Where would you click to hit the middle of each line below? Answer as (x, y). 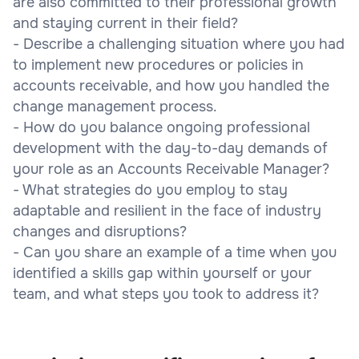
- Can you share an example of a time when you (175, 252)
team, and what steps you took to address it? (166, 294)
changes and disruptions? (100, 231)
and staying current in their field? (125, 23)
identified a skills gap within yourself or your (162, 273)
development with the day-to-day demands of (170, 148)
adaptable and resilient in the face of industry (167, 210)
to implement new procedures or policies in (158, 65)
